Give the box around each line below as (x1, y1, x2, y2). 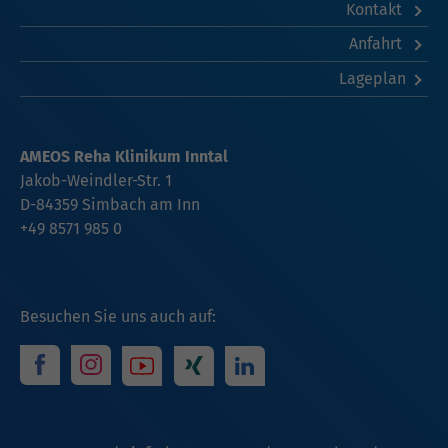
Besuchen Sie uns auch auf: (20, 306, 216, 326)
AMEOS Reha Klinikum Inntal (20, 146, 228, 166)
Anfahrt (348, 34, 406, 54)
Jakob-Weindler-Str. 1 (20, 170, 172, 190)
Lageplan (338, 68, 406, 88)
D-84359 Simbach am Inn (20, 194, 200, 214)
